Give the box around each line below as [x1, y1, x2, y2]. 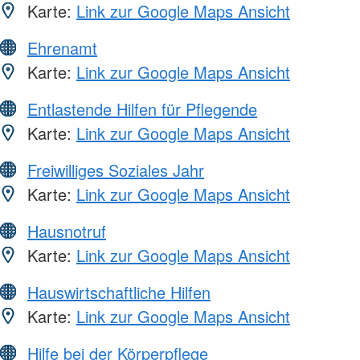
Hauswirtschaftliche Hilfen [27, 280, 211, 305]
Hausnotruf [27, 219, 106, 243]
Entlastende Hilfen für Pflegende [27, 97, 257, 121]
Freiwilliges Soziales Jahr [27, 158, 204, 182]
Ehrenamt [27, 36, 97, 60]
